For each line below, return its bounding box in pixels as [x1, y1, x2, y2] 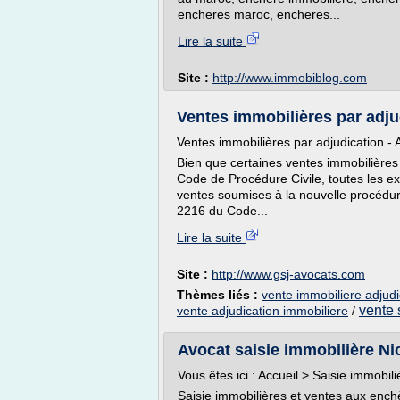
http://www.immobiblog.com [212, 71, 367, 85]
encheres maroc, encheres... [178, 7, 340, 21]
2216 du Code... [177, 204, 268, 218]
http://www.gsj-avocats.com [212, 267, 365, 281]
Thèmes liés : [177, 287, 262, 302]
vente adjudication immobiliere [177, 304, 348, 318]
